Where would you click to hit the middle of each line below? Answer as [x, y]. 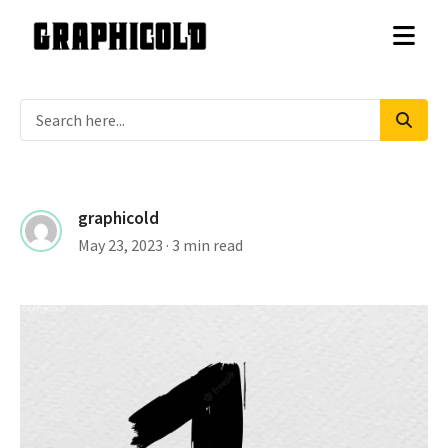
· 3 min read [204, 245]
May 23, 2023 [120, 245]
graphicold [118, 218]
